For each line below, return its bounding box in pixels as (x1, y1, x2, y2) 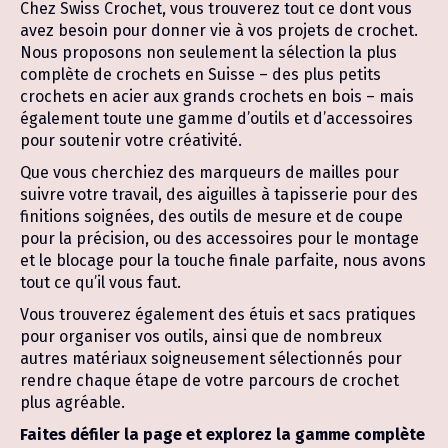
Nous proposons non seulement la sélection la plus (20, 43, 397, 62)
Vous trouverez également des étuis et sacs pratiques (20, 305, 416, 324)
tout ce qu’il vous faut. (20, 273, 181, 292)
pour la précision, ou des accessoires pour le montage (20, 229, 419, 248)
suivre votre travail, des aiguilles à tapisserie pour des (20, 185, 418, 204)
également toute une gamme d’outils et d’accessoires (20, 109, 413, 128)
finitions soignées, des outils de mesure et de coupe (20, 207, 403, 226)
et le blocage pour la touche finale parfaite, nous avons (20, 251, 426, 270)
